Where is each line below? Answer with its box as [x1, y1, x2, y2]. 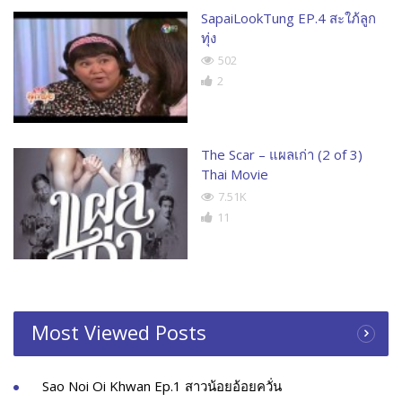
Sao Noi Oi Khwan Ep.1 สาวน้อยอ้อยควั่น [42, 377, 282, 396]
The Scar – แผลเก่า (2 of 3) [201, 145, 363, 164]
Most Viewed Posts [31, 319, 206, 346]
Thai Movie [201, 165, 268, 184]
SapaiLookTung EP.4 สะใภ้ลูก [201, 8, 376, 27]
